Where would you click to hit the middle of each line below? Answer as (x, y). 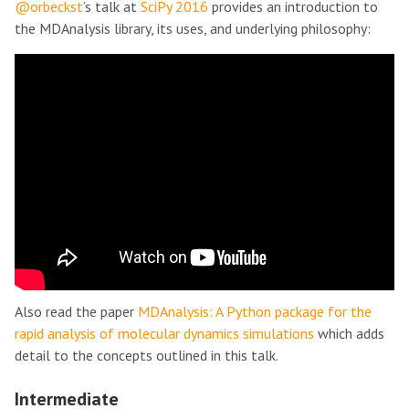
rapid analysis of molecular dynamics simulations (164, 333)
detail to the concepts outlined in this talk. (147, 355)
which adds (349, 333)
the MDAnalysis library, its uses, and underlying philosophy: (193, 29)
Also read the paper (76, 311)
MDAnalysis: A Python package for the (255, 311)
